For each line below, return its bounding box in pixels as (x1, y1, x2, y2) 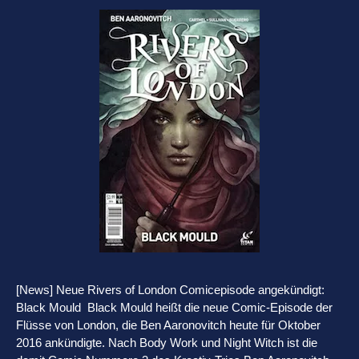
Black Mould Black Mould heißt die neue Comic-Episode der (16, 301, 333, 315)
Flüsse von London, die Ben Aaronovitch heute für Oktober (16, 318, 321, 333)
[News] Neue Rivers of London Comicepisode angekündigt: (16, 283, 325, 297)
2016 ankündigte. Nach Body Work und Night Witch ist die (16, 336, 317, 350)
